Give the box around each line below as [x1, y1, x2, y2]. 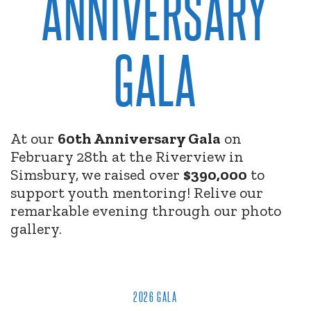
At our [10, 129, 58, 149]
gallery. [10, 219, 62, 239]
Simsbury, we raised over [10, 165, 183, 185]
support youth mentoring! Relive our [10, 183, 263, 203]
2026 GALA [133, 289, 178, 305]
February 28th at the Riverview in [10, 147, 244, 167]
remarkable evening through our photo [10, 201, 281, 221]
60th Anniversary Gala [58, 129, 221, 149]
